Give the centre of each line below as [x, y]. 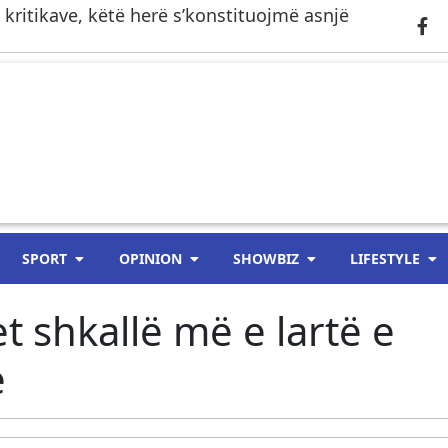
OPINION [150, 258]
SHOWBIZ [265, 258]
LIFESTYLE [384, 258]
